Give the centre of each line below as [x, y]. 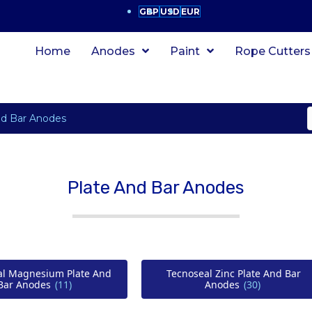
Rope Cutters [273, 51]
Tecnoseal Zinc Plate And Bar [233, 273]
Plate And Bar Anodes [156, 188]
